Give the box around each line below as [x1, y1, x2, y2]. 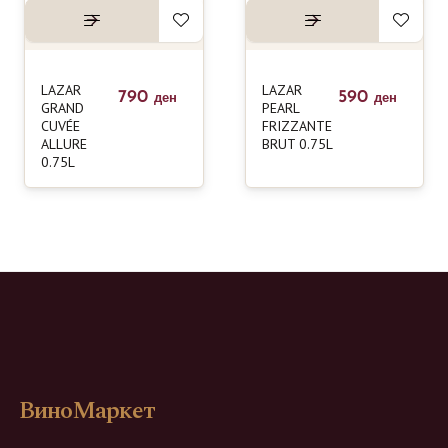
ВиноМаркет [19, 392, 155, 429]
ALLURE [41, 135, 87, 154]
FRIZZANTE [261, 117, 332, 136]
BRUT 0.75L [261, 135, 333, 154]
